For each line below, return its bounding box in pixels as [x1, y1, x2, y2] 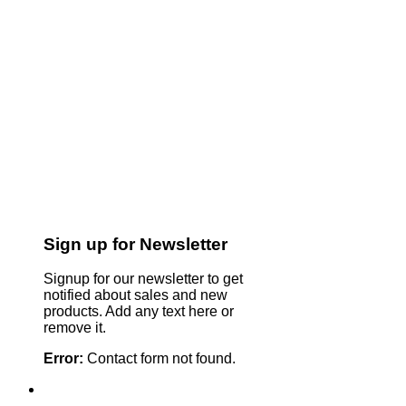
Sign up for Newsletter [43, 234, 227, 254]
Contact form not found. [83, 351, 236, 367]
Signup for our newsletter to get [43, 271, 243, 287]
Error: [43, 351, 83, 367]
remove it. [43, 320, 106, 336]
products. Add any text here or [43, 304, 234, 320]
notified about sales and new [43, 287, 227, 304]
